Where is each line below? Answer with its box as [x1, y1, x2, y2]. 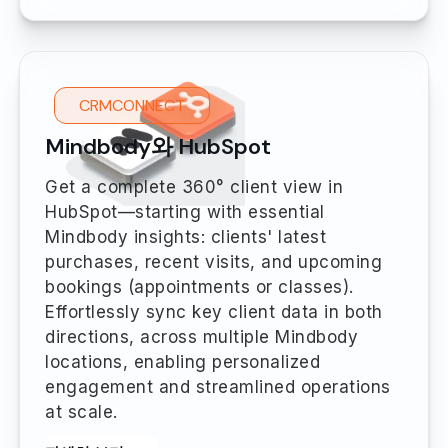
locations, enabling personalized [45, 351, 320, 372]
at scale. [45, 401, 118, 422]
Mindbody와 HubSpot [45, 131, 271, 161]
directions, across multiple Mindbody [45, 326, 358, 347]
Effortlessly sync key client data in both [45, 301, 383, 322]
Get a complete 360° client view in [45, 176, 343, 197]
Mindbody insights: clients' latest [45, 226, 326, 247]
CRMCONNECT [79, 94, 185, 116]
